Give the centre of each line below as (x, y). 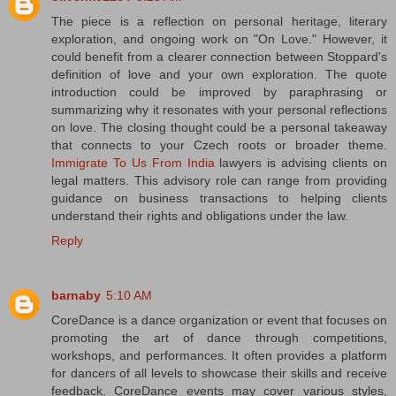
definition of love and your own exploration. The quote (219, 74)
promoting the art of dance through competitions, (219, 337)
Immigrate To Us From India (133, 162)
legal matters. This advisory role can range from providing (219, 180)
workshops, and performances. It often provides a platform (219, 355)
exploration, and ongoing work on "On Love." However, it (219, 38)
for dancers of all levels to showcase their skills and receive (219, 373)
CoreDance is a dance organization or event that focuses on (219, 320)
